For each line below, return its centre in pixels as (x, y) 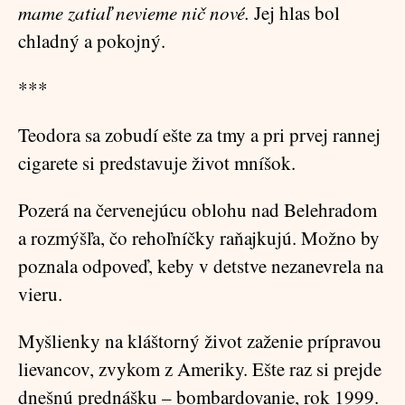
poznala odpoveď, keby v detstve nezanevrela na (201, 266)
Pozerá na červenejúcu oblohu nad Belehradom (198, 210)
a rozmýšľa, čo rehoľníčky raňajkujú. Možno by (199, 238)
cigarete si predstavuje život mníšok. (157, 163)
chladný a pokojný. (92, 41)
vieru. (40, 294)
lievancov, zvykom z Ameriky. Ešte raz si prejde (200, 369)
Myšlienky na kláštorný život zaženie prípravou (200, 341)
